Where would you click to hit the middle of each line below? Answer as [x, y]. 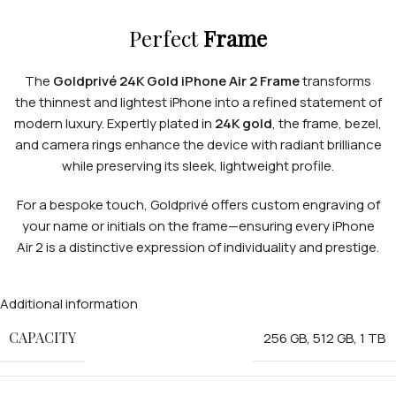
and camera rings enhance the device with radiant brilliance [198, 144]
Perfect [166, 38]
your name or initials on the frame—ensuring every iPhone [198, 225]
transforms [335, 80]
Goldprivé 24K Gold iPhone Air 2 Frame [176, 80]
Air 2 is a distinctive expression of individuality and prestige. [198, 247]
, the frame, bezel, [327, 123]
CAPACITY [42, 337]
